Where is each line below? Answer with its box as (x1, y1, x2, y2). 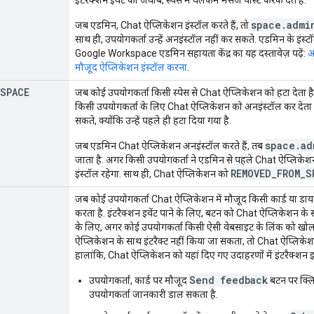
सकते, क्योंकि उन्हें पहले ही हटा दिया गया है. (75, 114, 231, 126)
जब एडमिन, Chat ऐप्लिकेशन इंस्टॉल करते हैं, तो (75, 19, 251, 31)
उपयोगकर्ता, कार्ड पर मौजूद (89, 274, 189, 286)
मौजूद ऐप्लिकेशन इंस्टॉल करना (75, 61, 187, 73)
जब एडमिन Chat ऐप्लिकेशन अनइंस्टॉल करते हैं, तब (75, 139, 265, 151)
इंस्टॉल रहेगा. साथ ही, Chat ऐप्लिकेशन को (75, 168, 231, 179)
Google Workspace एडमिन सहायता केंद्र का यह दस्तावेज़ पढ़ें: (75, 47, 308, 59)
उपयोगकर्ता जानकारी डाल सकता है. (89, 288, 218, 300)
